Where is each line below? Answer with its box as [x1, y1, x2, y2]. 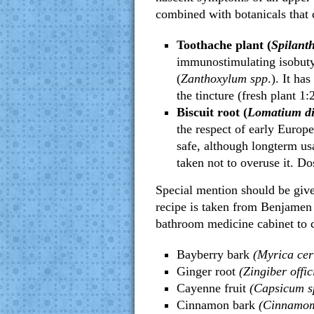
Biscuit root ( [177, 105, 247, 119]
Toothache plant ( [177, 38, 271, 52]
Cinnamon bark [177, 298, 259, 312]
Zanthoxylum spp [181, 71, 268, 86]
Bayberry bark [177, 247, 250, 261]
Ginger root [177, 264, 239, 278]
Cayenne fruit [177, 281, 250, 295]
